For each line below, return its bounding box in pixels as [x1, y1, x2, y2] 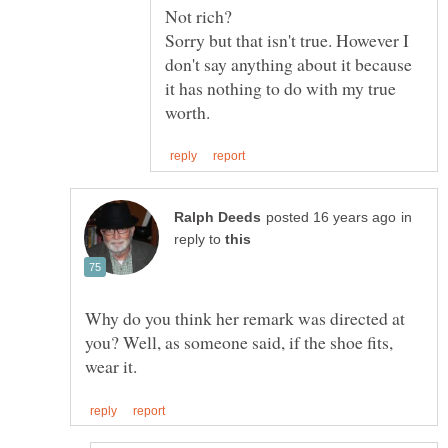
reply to [174, 231, 225, 247]
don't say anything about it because [165, 51, 412, 76]
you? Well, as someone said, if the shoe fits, [85, 329, 393, 354]
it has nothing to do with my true [165, 75, 396, 100]
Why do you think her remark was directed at [85, 305, 405, 330]
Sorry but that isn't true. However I [165, 27, 409, 52]
